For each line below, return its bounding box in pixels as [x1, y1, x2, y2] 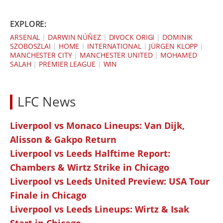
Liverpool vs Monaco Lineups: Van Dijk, [10, 119, 185, 132]
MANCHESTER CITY [10, 50, 72, 60]
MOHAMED [160, 50, 197, 60]
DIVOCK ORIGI [109, 32, 155, 42]
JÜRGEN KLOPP [149, 41, 198, 51]
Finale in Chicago [10, 189, 87, 202]
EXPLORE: [10, 18, 47, 30]
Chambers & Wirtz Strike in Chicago [10, 161, 169, 174]
